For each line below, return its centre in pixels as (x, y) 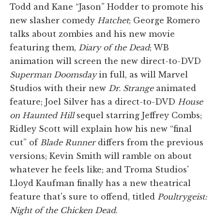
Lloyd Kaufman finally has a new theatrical (100, 183)
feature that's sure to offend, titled (84, 196)
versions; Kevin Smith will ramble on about (101, 156)
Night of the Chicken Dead (63, 210)
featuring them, (44, 47)
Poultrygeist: (182, 196)
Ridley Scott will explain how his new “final (101, 129)
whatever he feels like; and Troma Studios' (99, 169)
